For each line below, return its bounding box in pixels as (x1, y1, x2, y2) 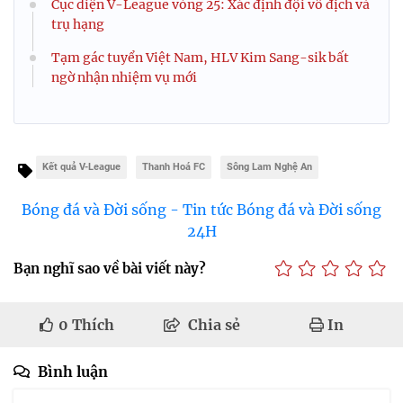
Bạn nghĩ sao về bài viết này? (13, 259, 206, 277)
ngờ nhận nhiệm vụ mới (51, 69, 197, 86)
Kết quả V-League (42, 161, 121, 174)
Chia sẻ (187, 316, 240, 335)
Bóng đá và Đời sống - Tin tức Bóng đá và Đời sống (22, 201, 381, 219)
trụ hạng (51, 16, 104, 33)
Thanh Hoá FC (142, 161, 205, 174)
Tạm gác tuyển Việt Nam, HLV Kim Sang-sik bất (51, 49, 349, 67)
